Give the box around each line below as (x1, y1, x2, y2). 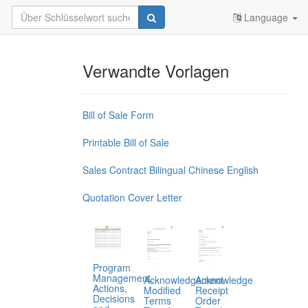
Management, (92, 270, 153, 285)
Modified (144, 283, 181, 298)
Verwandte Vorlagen (82, 58, 229, 82)
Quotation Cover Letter (82, 190, 182, 204)
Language (241, 10, 291, 24)
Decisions (92, 291, 135, 305)
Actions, (92, 280, 127, 295)
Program (92, 260, 131, 274)
